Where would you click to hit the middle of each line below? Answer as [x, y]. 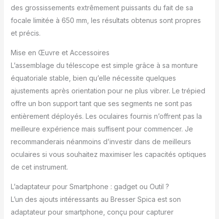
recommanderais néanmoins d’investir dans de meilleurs [101, 142]
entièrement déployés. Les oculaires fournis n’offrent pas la [106, 116]
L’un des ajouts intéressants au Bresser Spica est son [96, 199]
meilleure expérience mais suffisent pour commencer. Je [102, 129]
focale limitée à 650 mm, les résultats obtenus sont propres [106, 21]
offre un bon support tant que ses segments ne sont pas [101, 104]
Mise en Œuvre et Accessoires [60, 53]
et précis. [25, 33]
